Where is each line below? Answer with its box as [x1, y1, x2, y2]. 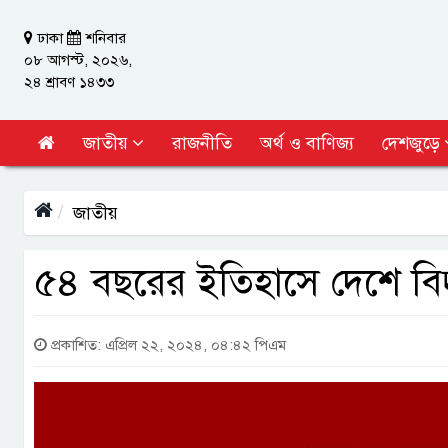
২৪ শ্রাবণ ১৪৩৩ [24, 73, 114, 91]
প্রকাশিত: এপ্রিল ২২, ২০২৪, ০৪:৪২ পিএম [47, 336, 286, 354]
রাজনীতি [172, 132, 232, 154]
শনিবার [86, 29, 126, 47]
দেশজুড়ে [382, 132, 440, 154]
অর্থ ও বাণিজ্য [260, 132, 354, 154]
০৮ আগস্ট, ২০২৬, [24, 51, 132, 69]
